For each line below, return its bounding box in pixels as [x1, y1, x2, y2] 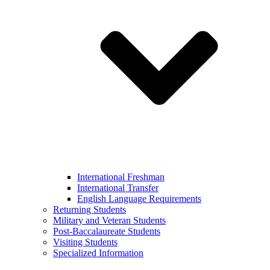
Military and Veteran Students [53, 215, 166, 225]
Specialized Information [53, 247, 143, 258]
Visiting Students [53, 236, 118, 247]
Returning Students [53, 204, 126, 215]
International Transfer [77, 182, 159, 193]
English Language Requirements [77, 193, 201, 204]
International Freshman [77, 171, 165, 182]
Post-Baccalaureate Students [53, 225, 160, 236]
